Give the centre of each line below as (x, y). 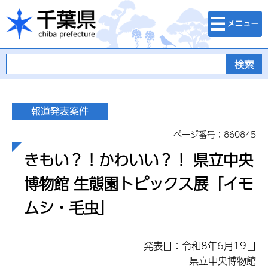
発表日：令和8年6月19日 (200, 246)
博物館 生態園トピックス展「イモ (138, 183)
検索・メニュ (233, 16)
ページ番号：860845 (215, 134)
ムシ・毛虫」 (69, 207)
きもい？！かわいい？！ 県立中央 (138, 159)
